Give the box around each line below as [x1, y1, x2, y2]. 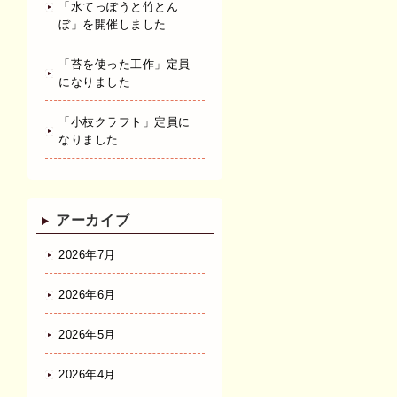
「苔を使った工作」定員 [58, 57, 191, 71]
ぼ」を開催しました [58, 17, 167, 31]
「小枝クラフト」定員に [58, 114, 191, 128]
